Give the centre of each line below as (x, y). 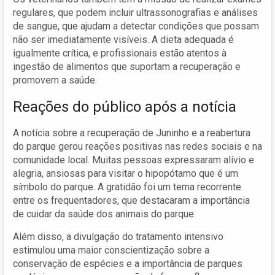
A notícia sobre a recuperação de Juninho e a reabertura (132, 133)
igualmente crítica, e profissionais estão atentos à (120, 53)
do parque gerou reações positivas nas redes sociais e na (137, 146)
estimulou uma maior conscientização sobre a (111, 250)
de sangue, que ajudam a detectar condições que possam (136, 26)
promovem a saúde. (55, 80)
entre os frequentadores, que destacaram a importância (131, 200)
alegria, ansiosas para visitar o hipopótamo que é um (126, 173)
